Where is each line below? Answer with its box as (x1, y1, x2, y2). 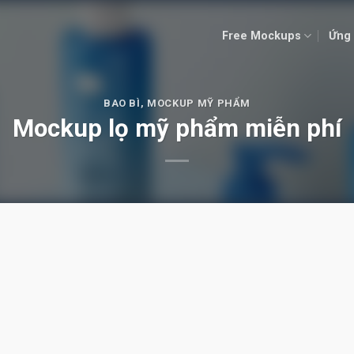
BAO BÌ (103, 96, 141, 109)
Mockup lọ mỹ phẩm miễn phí (13, 114, 341, 144)
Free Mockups (221, 28, 301, 43)
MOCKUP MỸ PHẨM (147, 96, 251, 109)
